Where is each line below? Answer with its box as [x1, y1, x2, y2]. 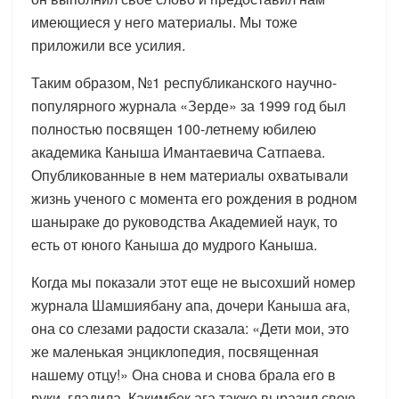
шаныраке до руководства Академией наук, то [31, 210, 338, 232]
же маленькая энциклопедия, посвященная [31, 340, 319, 362]
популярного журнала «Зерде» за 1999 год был [31, 94, 346, 116]
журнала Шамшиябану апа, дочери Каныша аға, [31, 294, 350, 315]
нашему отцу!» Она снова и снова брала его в [31, 363, 336, 385]
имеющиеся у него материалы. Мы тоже [31, 11, 297, 32]
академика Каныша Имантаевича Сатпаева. [31, 141, 325, 162]
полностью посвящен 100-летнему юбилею [31, 118, 316, 139]
